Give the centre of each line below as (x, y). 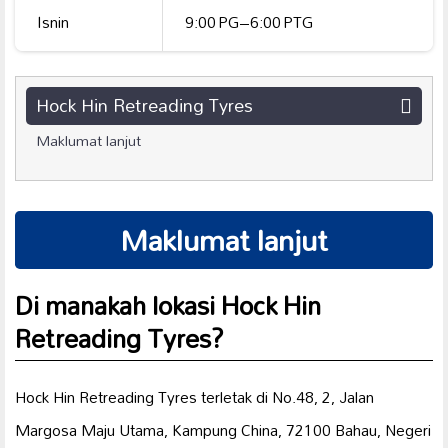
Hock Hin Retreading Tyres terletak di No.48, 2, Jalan (194, 397)
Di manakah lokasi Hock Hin (168, 305)
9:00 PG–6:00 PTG (249, 21)
